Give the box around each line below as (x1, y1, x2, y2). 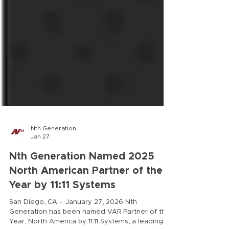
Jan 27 (31, 174, 50, 181)
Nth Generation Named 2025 (9, 193, 154, 203)
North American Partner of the (9, 207, 163, 217)
